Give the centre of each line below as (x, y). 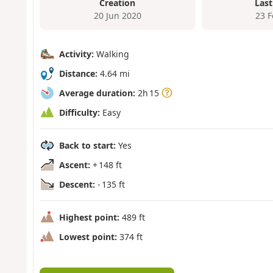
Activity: (76, 54)
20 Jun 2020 (117, 16)
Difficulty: (79, 112)
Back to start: (87, 145)
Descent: (77, 184)
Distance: (78, 73)
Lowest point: (88, 236)
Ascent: (74, 165)
